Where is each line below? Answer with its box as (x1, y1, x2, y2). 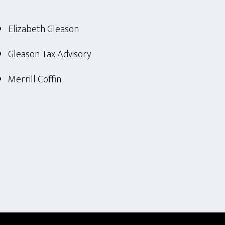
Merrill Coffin (8, 71, 61, 88)
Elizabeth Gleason (8, 21, 79, 38)
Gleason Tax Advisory (8, 46, 91, 63)
